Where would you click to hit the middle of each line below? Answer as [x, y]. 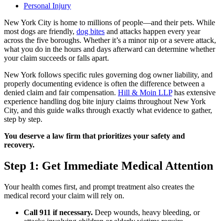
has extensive [194, 92]
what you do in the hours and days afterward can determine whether [110, 49]
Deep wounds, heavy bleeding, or [146, 212]
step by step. [23, 119]
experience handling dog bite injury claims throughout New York [105, 101]
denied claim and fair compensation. [61, 92]
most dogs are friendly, [40, 31]
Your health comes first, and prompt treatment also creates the [99, 186]
